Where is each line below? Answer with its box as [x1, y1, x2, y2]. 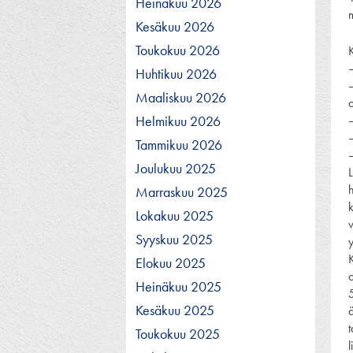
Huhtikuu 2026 [136, 64, 217, 83]
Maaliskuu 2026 [136, 87, 226, 106]
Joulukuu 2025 [136, 158, 216, 177]
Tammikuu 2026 [136, 135, 222, 154]
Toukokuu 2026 [136, 40, 220, 59]
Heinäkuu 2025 [136, 277, 221, 295]
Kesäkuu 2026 [136, 17, 214, 35]
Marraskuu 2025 [136, 182, 228, 201]
